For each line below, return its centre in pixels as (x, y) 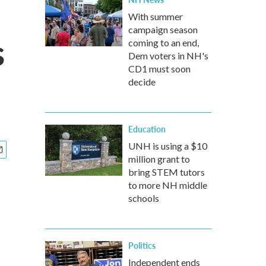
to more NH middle (168, 185)
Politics (142, 245)
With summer (156, 16)
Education (147, 129)
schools (144, 198)
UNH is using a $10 (168, 146)
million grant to (159, 159)
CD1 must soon (159, 69)
